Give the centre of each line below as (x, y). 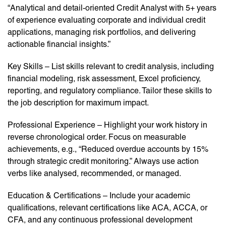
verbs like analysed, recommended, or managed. (94, 174)
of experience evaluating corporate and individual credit (106, 20)
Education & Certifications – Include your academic (99, 196)
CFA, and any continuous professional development (100, 220)
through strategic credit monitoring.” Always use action (103, 161)
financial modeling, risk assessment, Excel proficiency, (104, 79)
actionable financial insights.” (59, 44)
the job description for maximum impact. (78, 103)
